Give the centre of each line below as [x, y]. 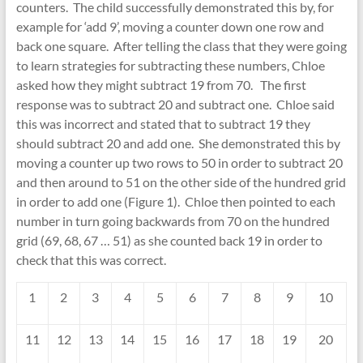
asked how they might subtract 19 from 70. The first [161, 85]
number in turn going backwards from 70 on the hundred [173, 221]
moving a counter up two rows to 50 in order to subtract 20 [179, 162]
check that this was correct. [91, 260]
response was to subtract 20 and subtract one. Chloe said [175, 104]
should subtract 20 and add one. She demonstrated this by [178, 143]
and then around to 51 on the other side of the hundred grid [181, 182]
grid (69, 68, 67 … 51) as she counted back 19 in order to [169, 240]
